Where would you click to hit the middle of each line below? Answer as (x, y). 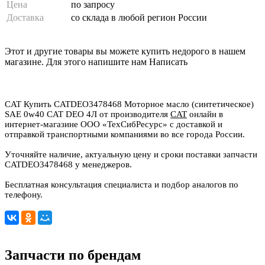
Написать (168, 62)
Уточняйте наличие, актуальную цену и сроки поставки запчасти (131, 154)
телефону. (24, 194)
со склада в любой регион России (139, 17)
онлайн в (205, 114)
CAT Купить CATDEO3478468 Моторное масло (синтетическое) (129, 104)
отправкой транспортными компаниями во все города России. (125, 134)
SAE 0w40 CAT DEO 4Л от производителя (88, 114)
